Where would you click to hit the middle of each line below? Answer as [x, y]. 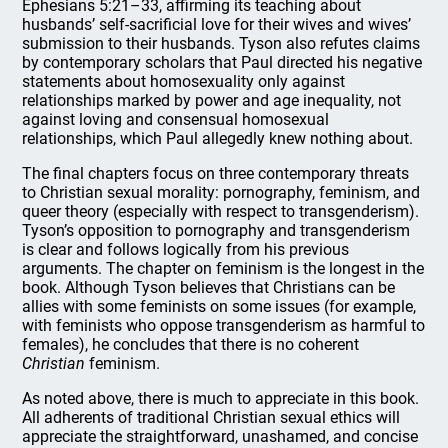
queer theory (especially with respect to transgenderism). [221, 211]
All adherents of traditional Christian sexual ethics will [211, 417]
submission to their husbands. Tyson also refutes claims [221, 43]
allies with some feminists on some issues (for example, [219, 306]
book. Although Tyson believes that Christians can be [209, 287]
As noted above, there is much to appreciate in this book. [221, 398]
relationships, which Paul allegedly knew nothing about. [218, 138]
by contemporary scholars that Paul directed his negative [222, 62]
